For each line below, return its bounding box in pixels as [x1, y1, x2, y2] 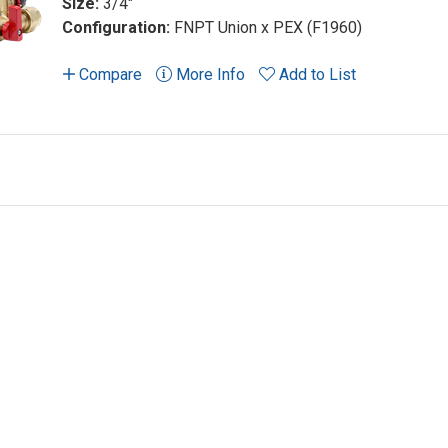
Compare [75, 65, 142, 85]
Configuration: [62, 18, 174, 38]
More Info [172, 65, 245, 85]
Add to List [279, 65, 356, 85]
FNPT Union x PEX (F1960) [174, 18, 362, 38]
